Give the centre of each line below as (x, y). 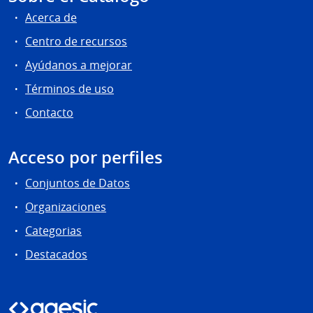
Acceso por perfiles (86, 158)
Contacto (49, 113)
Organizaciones (66, 206)
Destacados (56, 255)
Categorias (53, 231)
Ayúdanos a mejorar (79, 65)
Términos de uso (70, 89)
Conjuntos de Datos (78, 183)
